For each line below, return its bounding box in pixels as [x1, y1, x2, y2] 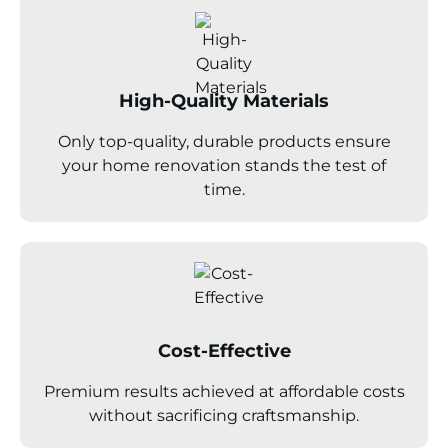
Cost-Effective [157, 339, 291, 362]
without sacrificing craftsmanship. [89, 405, 359, 425]
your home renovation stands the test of [62, 155, 386, 175]
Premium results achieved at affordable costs [43, 381, 405, 401]
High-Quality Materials [119, 89, 329, 112]
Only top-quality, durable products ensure [57, 131, 391, 151]
